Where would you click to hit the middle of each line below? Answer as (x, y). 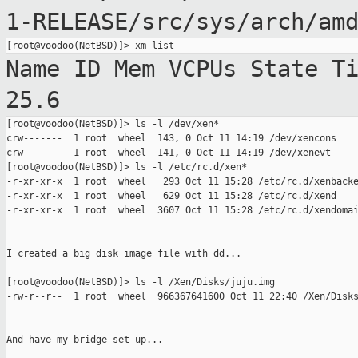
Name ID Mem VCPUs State (169, 69)
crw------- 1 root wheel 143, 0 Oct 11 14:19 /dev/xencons (171, 139)
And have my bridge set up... (85, 340)
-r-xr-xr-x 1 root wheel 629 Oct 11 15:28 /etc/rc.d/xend (171, 196)
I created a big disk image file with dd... (124, 254)
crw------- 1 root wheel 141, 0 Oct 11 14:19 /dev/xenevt (169, 153)
